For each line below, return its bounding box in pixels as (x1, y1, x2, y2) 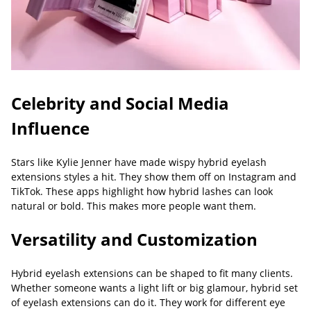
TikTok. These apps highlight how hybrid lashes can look (11, 185, 273, 198)
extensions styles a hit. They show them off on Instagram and (11, 170, 296, 183)
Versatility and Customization (11, 228, 258, 251)
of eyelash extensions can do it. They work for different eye (11, 296, 285, 309)
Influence (11, 117, 90, 140)
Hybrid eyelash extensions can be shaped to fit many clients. (11, 267, 293, 280)
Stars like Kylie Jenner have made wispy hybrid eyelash (11, 155, 267, 169)
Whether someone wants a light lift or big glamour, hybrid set (11, 281, 298, 294)
